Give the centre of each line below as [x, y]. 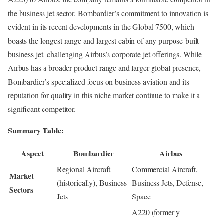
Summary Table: [36, 131]
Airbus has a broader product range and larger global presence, [104, 68]
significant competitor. [42, 109]
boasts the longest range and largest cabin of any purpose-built [103, 41]
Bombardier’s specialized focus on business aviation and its [99, 82]
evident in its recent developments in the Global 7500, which [101, 27]
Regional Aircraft [84, 169]
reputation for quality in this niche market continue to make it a [104, 95]
